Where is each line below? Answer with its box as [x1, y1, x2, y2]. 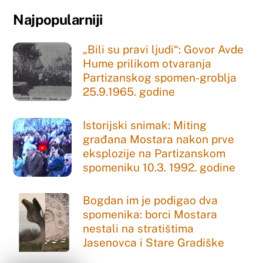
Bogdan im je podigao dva [83, 194, 218, 207]
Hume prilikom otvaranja [83, 57, 212, 70]
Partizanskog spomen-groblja [83, 71, 237, 85]
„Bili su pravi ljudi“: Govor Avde [83, 43, 244, 56]
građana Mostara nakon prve [83, 132, 235, 146]
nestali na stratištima [83, 222, 194, 235]
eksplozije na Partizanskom [83, 146, 226, 160]
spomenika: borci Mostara [83, 208, 218, 221]
